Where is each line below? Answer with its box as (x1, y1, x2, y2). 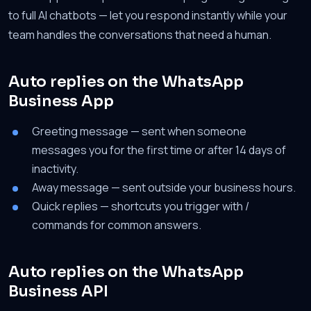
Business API (8, 282, 108, 301)
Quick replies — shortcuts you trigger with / (32, 199, 249, 214)
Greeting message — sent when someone (32, 124, 246, 139)
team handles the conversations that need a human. (8, 27, 271, 42)
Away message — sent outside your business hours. (32, 180, 296, 195)
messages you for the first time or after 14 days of (32, 142, 286, 158)
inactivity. (32, 161, 78, 176)
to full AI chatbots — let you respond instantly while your (8, 8, 287, 23)
